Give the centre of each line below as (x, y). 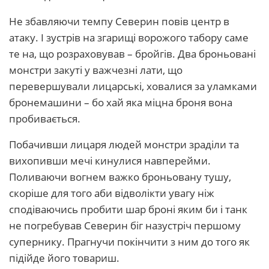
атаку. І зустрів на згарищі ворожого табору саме (129, 38)
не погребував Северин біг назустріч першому (125, 225)
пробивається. (45, 119)
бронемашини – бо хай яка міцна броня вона (121, 102)
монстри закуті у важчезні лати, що (96, 70)
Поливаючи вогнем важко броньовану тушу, (120, 177)
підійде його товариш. (64, 258)
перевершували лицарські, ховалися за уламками (133, 86)
